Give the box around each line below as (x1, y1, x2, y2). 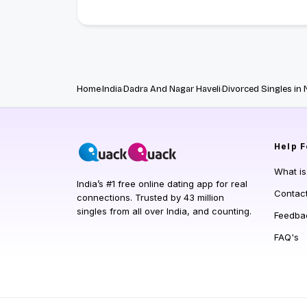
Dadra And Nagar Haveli (123, 84, 221, 95)
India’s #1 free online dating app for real (77, 178, 247, 190)
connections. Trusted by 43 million (77, 192, 224, 204)
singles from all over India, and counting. (77, 206, 251, 217)
